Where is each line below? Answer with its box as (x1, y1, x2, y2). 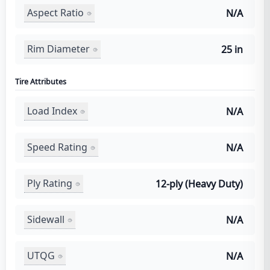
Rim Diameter (27, 42, 90, 55)
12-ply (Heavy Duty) (155, 177, 243, 190)
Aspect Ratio (27, 6, 84, 19)
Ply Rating (27, 177, 72, 190)
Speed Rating (27, 140, 87, 154)
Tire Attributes (15, 76, 66, 87)
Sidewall (27, 213, 64, 226)
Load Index (27, 104, 77, 118)
